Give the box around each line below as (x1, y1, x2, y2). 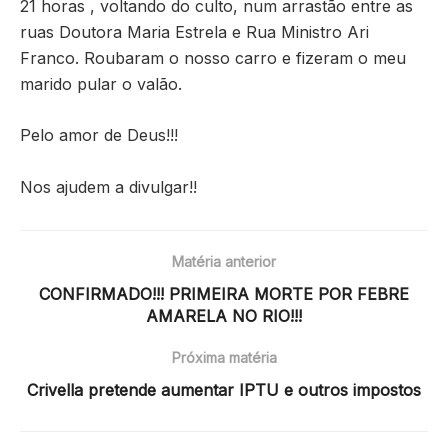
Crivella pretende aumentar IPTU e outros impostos (27, 379, 421, 400)
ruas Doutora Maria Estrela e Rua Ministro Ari (20, 21, 369, 42)
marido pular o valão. (20, 73, 182, 94)
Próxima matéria (171, 348, 277, 366)
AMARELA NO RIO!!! (146, 305, 302, 326)
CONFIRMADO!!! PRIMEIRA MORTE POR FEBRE (39, 283, 409, 304)
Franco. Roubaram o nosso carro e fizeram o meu (20, 47, 406, 68)
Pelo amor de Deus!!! (20, 125, 178, 146)
